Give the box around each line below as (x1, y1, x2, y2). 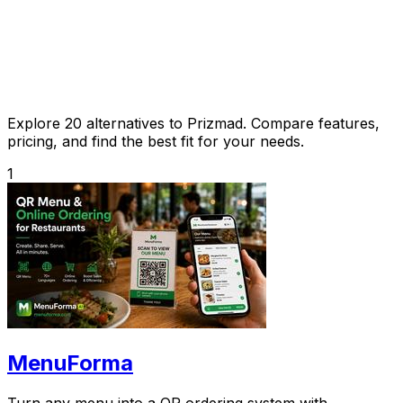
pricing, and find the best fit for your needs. (7, 131, 304, 150)
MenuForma (7, 349, 133, 376)
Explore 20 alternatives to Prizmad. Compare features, (7, 113, 380, 132)
